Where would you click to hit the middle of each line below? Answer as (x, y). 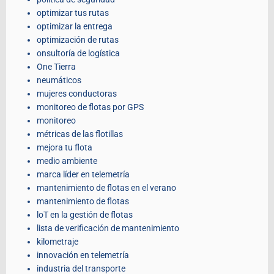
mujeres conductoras (77, 94)
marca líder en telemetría (83, 175)
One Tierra (56, 67)
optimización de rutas (78, 40)
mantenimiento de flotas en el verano (106, 188)
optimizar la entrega (75, 27)
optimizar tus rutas (73, 13)
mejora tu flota (65, 148)
